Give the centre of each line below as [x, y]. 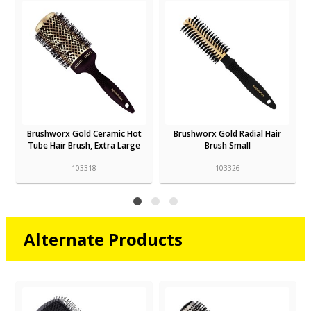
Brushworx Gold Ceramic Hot [84, 133]
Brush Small [227, 145]
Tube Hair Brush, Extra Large [84, 145]
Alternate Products [103, 239]
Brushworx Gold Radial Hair [228, 133]
